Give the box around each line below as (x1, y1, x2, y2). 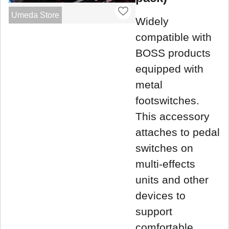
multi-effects (135, 157, 195, 170)
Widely (135, 15, 169, 27)
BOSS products (135, 47, 211, 59)
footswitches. (135, 94, 199, 106)
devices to (135, 189, 186, 201)
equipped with (135, 62, 203, 75)
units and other (135, 173, 209, 186)
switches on (135, 142, 193, 154)
